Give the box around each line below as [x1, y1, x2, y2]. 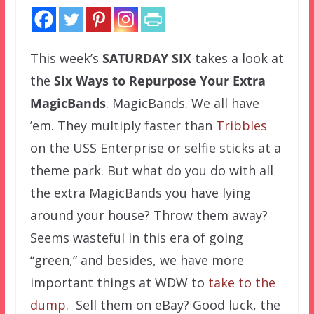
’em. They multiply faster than [29, 116, 216, 134]
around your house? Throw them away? [29, 206, 268, 224]
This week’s [29, 49, 102, 67]
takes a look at [191, 49, 284, 67]
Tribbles [215, 116, 267, 134]
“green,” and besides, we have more [29, 251, 244, 268]
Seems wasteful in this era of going [29, 228, 243, 246]
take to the [207, 273, 275, 291]
